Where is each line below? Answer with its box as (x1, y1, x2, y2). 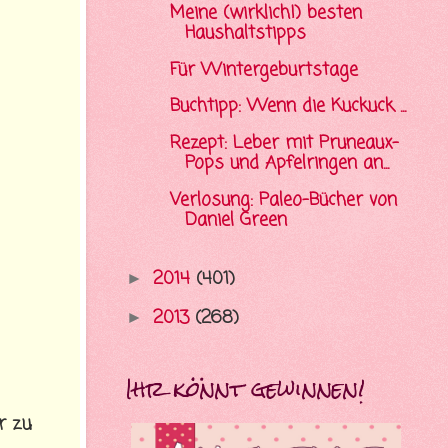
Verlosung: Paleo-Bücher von (169, 186, 397, 214)
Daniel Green (184, 206, 287, 234)
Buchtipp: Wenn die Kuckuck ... (169, 93, 406, 121)
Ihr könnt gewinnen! (126, 364, 365, 412)
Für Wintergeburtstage (169, 56, 358, 84)
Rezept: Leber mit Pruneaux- (169, 130, 399, 158)
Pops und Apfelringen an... (184, 150, 389, 178)
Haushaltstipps (184, 20, 306, 48)
